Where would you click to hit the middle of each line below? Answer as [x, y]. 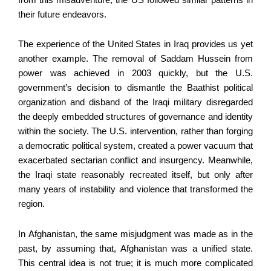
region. [31, 204]
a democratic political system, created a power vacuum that [135, 146]
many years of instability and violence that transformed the [135, 190]
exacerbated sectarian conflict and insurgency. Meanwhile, [135, 161]
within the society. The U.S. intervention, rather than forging [135, 132]
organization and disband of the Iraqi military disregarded [135, 103]
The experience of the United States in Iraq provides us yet [135, 44]
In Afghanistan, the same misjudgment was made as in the [135, 234]
